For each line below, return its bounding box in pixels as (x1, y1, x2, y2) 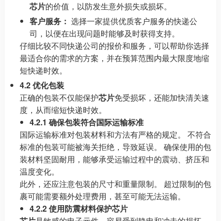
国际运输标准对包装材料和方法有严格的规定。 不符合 (20, 129, 211, 140)
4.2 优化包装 (20, 79, 64, 91)
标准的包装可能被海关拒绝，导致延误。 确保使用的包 (20, 141, 211, 152)
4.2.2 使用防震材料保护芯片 (30, 203, 128, 214)
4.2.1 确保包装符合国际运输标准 (30, 116, 144, 128)
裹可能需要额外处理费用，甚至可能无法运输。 (20, 190, 185, 202)
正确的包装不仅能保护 (20, 92, 99, 103)
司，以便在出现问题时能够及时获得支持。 (30, 28, 180, 39)
